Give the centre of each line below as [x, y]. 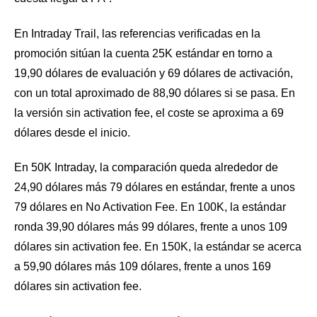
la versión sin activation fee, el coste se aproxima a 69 [149, 113]
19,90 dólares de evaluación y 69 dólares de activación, [154, 73]
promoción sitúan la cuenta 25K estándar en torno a [143, 53]
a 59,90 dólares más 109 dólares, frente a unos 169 [143, 267]
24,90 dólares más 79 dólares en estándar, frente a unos [155, 188]
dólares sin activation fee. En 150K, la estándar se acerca [158, 247]
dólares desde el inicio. [72, 132]
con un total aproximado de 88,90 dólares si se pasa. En [155, 93]
